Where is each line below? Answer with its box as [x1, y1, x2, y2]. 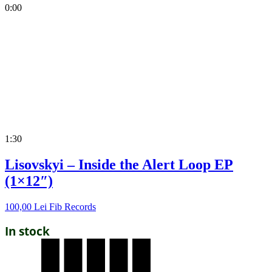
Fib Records [49, 202, 96, 212]
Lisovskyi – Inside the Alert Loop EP [5, 157, 233, 173]
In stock [5, 223, 50, 239]
